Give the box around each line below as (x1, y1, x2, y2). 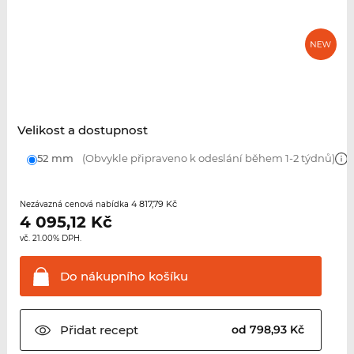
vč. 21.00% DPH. (19, 233, 81, 244)
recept (96, 322, 138, 338)
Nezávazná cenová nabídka (19, 199, 131, 210)
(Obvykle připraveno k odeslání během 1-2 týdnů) (79, 152, 335, 165)
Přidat (59, 322, 96, 338)
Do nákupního (59, 269, 145, 284)
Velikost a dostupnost (17, 122, 148, 138)
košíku (145, 269, 188, 284)
